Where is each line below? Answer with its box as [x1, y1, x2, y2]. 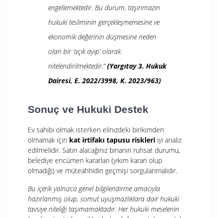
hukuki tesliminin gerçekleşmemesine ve [48, 17, 160, 27]
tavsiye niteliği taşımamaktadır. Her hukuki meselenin [28, 204, 179, 214]
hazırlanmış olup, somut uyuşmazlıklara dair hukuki [28, 194, 179, 203]
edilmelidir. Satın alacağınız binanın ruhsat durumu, [28, 145, 180, 155]
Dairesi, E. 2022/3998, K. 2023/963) [48, 75, 161, 85]
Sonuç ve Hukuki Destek [28, 103, 148, 115]
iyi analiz [155, 135, 182, 145]
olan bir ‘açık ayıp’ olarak [48, 46, 121, 56]
